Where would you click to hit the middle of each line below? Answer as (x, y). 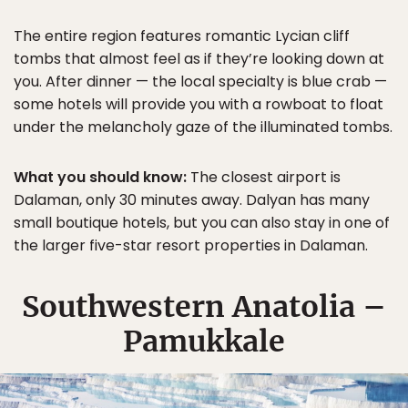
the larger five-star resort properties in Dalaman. (191, 246)
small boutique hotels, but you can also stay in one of (202, 223)
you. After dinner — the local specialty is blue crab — (200, 82)
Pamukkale (204, 342)
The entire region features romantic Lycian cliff (182, 36)
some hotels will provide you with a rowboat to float (199, 105)
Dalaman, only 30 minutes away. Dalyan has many (192, 200)
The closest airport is (264, 178)
